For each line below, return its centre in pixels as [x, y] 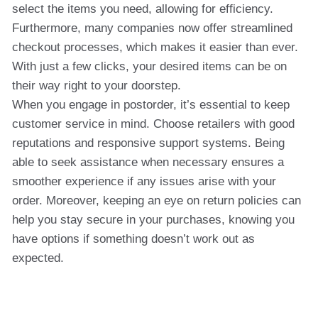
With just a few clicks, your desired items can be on [149, 66]
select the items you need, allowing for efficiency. [143, 9]
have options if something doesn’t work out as [133, 239]
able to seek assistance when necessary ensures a [148, 162]
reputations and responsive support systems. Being [148, 143]
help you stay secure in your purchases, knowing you [153, 220]
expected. [38, 258]
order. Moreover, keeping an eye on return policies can [157, 201]
